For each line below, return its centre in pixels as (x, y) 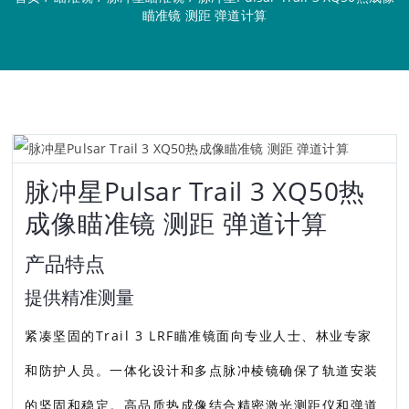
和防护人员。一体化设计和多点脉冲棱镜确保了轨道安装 (202, 370)
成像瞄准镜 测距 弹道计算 (176, 223)
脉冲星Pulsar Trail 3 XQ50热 (195, 191)
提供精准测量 (80, 298)
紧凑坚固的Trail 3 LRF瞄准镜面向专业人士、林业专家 (199, 336)
